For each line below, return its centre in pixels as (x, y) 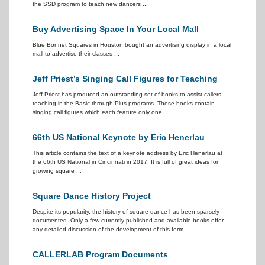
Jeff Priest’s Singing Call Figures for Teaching (125, 79)
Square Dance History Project (92, 196)
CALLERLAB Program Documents (100, 254)
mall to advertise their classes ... (76, 54)
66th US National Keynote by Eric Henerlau (119, 137)
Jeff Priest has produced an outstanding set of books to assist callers (127, 94)
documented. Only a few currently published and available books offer (128, 220)
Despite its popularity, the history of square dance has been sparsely (126, 211)
